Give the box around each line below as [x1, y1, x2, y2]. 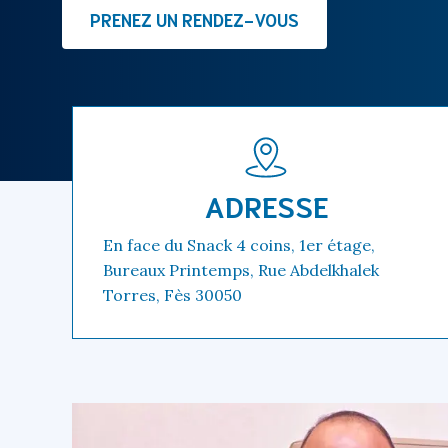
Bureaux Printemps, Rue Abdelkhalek [103, 259, 379, 280]
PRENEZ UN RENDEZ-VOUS [90, 7, 299, 30]
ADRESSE [204, 186, 328, 223]
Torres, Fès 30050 [103, 284, 242, 305]
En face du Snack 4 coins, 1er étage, [103, 234, 375, 255]
